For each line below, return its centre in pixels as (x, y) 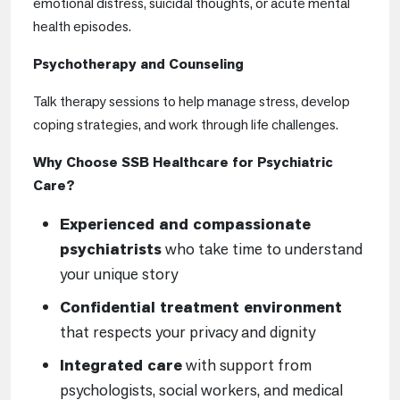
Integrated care (121, 365)
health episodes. (82, 26)
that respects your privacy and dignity (187, 332)
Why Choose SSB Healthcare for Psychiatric (183, 162)
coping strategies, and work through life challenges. (186, 125)
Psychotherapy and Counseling (138, 64)
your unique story (119, 274)
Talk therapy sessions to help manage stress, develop (192, 101)
